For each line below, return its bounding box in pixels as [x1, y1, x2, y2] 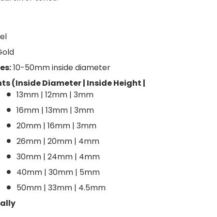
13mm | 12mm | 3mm [16, 89, 94, 100]
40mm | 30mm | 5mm [16, 166, 100, 178]
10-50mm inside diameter [11, 62, 111, 73]
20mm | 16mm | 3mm [16, 120, 97, 131]
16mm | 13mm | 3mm [16, 104, 94, 116]
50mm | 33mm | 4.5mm [16, 182, 106, 193]
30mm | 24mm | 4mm [16, 151, 100, 162]
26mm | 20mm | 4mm [16, 135, 100, 147]
